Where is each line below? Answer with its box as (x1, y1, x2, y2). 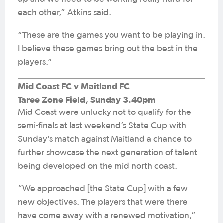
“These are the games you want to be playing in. (18, 31, 205, 40)
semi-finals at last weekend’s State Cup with (18, 121, 186, 130)
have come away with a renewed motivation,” (18, 211, 196, 220)
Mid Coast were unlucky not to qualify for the (18, 108, 191, 117)
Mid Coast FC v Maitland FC (18, 81, 130, 91)
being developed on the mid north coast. (18, 162, 177, 171)
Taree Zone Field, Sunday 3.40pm (18, 94, 156, 105)
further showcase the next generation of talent (18, 148, 197, 157)
